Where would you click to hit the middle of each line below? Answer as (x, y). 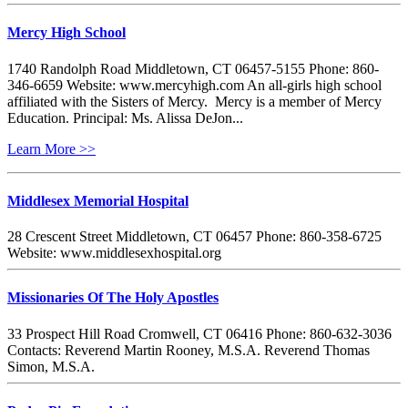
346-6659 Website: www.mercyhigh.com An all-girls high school (194, 85)
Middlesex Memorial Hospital (98, 200)
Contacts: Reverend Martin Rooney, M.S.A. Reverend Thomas (189, 350)
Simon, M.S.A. (51, 366)
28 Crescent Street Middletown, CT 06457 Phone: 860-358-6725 (194, 237)
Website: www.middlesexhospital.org (118, 253)
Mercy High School (66, 33)
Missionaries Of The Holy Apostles (113, 298)
